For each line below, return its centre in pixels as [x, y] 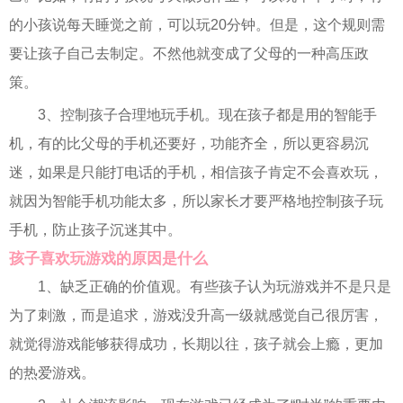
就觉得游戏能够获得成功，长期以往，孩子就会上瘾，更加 [196, 344]
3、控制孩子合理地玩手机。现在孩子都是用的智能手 [207, 115]
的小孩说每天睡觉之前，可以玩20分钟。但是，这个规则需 [197, 25]
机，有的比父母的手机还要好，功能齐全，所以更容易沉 [189, 143]
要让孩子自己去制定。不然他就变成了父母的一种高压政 [189, 54]
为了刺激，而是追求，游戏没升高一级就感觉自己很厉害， [196, 315]
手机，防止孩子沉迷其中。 [95, 230]
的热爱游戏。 [52, 373]
